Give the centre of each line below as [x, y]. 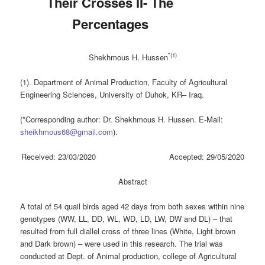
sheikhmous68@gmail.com [67, 132]
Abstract [132, 182]
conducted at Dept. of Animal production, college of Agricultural [129, 256]
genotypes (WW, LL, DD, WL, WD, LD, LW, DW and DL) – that [127, 219]
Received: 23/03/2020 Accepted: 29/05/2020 [132, 157]
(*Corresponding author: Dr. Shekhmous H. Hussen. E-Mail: [122, 119]
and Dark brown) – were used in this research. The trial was [122, 244]
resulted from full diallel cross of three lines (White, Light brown [128, 231]
